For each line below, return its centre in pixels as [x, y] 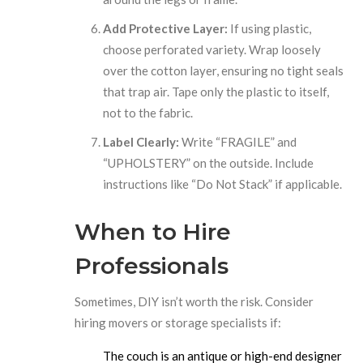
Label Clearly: [141, 141]
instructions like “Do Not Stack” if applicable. [223, 184]
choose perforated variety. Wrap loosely [212, 49]
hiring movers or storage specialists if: [178, 322]
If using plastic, [270, 28]
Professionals [152, 265]
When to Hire [153, 231]
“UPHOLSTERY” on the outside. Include [209, 162]
